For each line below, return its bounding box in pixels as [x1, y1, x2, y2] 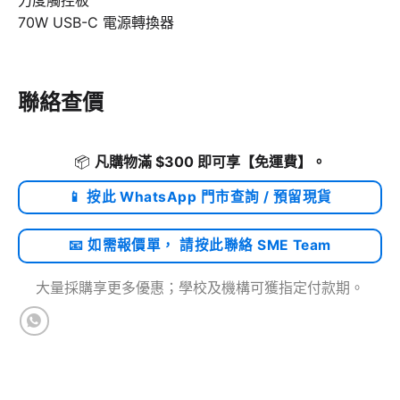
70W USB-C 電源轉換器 [18, 12, 174, 31]
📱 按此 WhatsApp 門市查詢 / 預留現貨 [68, 187, 332, 205]
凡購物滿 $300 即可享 [95, 152, 240, 171]
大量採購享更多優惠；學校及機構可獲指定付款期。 [36, 279, 364, 297]
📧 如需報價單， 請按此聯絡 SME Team [69, 236, 331, 254]
